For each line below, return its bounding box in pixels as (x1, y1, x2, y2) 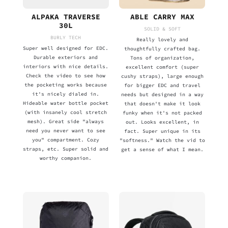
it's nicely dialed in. (32, 90, 100, 97)
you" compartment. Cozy (32, 136, 100, 143)
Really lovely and (136, 36, 188, 43)
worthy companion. (40, 154, 92, 161)
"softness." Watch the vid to (119, 136, 205, 144)
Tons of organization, (130, 54, 194, 61)
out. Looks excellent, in (125, 118, 199, 125)
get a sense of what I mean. (121, 146, 204, 153)
